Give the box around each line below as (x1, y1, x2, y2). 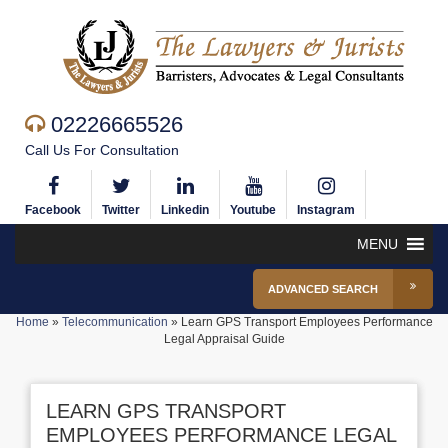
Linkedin (161, 203, 209, 217)
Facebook (25, 203, 81, 217)
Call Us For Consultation (25, 142, 179, 158)
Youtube (230, 203, 276, 217)
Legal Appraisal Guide (163, 332, 285, 346)
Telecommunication (61, 315, 168, 329)
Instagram (297, 203, 355, 217)
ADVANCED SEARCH (268, 283, 378, 295)
